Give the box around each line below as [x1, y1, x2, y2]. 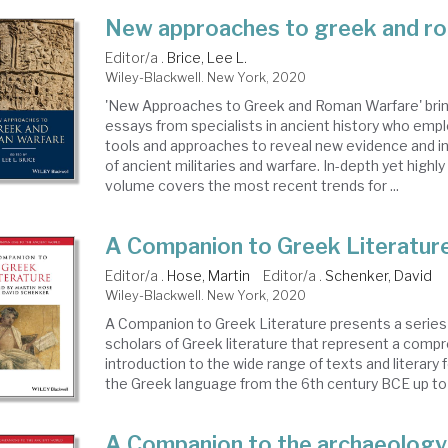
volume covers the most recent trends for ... [105, 177, 400, 194]
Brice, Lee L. [167, 49, 248, 66]
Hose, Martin [167, 267, 251, 284]
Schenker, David [325, 267, 433, 284]
